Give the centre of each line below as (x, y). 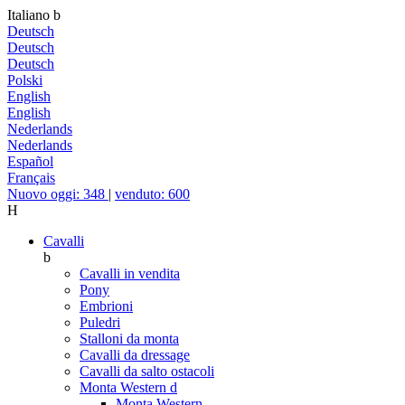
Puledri (100, 322)
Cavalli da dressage (135, 355)
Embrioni (106, 306)
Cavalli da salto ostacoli (147, 371)
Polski (25, 80)
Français (31, 178)
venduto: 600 (152, 194)
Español (30, 161)
